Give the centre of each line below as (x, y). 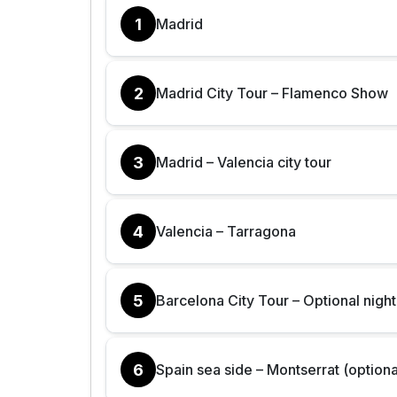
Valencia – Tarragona (226, 231)
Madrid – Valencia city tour (244, 162)
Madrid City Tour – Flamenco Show (272, 93)
